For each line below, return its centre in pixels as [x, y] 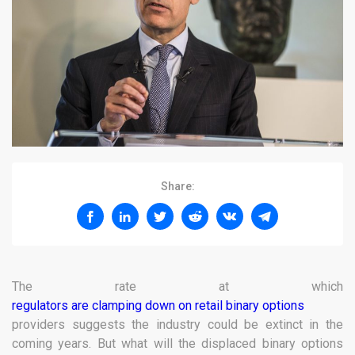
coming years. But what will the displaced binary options [177, 344]
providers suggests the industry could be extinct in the [177, 325]
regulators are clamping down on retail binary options [158, 306]
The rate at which [177, 287]
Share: [177, 187]
